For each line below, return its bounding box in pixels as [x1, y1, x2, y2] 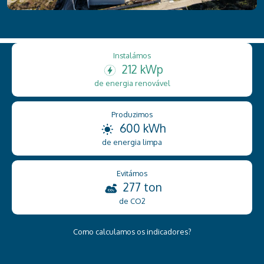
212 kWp [122, 62, 163, 77]
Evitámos [117, 168, 147, 178]
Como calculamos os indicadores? [72, 226, 192, 236]
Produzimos [111, 110, 153, 120]
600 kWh [120, 121, 166, 136]
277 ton [123, 179, 162, 194]
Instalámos [113, 51, 151, 61]
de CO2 [118, 196, 146, 206]
